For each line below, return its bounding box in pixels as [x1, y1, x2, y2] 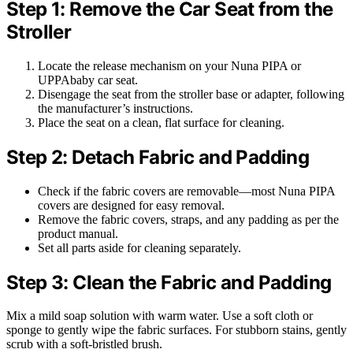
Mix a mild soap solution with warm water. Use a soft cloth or [6, 309, 313, 323]
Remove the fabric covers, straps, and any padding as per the [38, 212, 339, 226]
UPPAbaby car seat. [38, 72, 138, 87]
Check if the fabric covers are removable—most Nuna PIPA [38, 184, 335, 198]
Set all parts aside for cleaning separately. [38, 240, 241, 255]
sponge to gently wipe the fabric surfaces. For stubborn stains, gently [6, 323, 347, 337]
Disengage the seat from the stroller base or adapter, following [38, 87, 344, 101]
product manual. [38, 226, 118, 240]
